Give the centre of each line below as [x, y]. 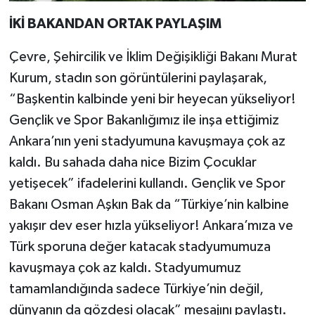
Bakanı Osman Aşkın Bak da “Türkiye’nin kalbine [149, 205]
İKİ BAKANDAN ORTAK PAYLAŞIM [115, 24]
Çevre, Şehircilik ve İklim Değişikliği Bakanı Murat [153, 57]
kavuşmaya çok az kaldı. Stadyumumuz [125, 268]
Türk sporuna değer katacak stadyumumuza [140, 247]
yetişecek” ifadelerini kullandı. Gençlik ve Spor [147, 184]
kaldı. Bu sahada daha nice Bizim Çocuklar [133, 163]
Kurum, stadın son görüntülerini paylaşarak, [138, 78]
